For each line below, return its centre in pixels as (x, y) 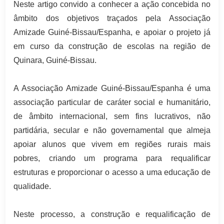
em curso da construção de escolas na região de (112, 46)
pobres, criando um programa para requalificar (112, 158)
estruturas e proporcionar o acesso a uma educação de (112, 172)
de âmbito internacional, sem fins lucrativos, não (112, 116)
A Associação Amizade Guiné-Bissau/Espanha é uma (112, 88)
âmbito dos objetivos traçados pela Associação (112, 18)
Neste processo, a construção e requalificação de (112, 214)
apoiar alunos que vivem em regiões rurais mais (112, 144)
